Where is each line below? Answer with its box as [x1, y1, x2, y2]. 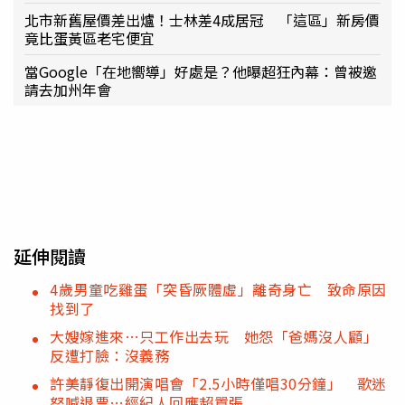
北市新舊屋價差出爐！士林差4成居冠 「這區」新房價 [24, 8, 380, 31]
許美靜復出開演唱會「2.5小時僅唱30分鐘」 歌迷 [50, 372, 387, 394]
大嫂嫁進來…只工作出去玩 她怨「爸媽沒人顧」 [50, 325, 378, 347]
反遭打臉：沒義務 [50, 344, 169, 366]
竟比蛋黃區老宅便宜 [24, 26, 155, 49]
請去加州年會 [24, 78, 111, 100]
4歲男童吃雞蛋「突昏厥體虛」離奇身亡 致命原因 [50, 278, 387, 300]
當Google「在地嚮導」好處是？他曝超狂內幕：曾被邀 [24, 60, 377, 82]
